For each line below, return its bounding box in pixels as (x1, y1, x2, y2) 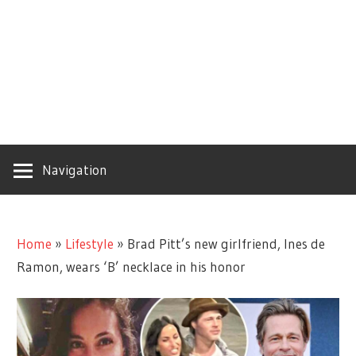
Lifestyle (65, 234, 114, 252)
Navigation (42, 161, 107, 178)
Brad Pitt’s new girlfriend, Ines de (127, 234, 326, 252)
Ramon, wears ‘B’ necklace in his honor (17, 257, 246, 275)
